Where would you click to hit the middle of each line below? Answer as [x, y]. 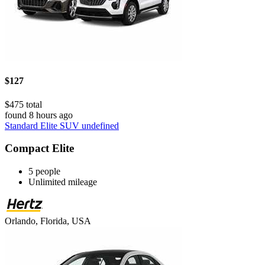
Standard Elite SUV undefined [62, 125]
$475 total [23, 104]
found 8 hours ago [39, 115]
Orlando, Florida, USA [48, 221]
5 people [44, 172]
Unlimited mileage [63, 182]
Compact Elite [39, 148]
